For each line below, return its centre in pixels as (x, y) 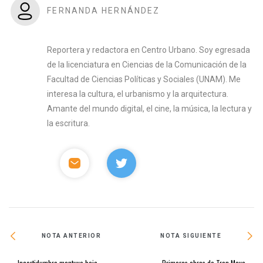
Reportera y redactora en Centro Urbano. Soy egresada (149, 50)
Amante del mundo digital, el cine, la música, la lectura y (150, 108)
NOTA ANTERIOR (71, 236)
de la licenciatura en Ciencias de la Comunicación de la (147, 64)
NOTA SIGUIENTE (191, 236)
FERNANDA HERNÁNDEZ (104, 10)
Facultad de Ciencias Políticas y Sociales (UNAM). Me (144, 79)
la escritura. (69, 123)
